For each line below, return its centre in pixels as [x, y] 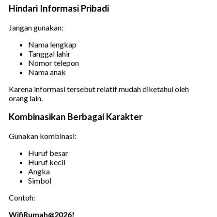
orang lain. [26, 98]
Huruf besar [48, 153]
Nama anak [47, 72]
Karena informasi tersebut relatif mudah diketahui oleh [99, 89]
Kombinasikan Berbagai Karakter [76, 117]
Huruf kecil [47, 162]
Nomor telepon [54, 62]
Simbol [40, 181]
